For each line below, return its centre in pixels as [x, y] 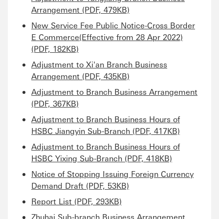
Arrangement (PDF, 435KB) [80, 76]
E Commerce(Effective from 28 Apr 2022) [107, 37]
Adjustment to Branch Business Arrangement [114, 92]
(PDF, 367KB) [55, 103]
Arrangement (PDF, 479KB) [80, 10]
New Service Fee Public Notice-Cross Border [113, 25]
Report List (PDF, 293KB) [77, 201]
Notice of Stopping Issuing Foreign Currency [112, 174]
